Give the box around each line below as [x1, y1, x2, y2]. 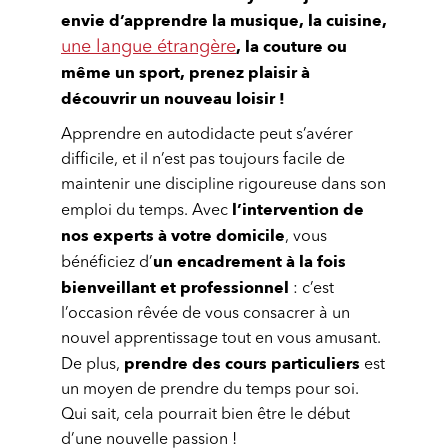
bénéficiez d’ [61, 255, 153, 271]
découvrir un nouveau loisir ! [61, 88, 285, 110]
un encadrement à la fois [153, 251, 346, 273]
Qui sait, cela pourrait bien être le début [61, 407, 350, 423]
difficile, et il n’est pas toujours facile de [61, 152, 345, 168]
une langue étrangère [61, 38, 236, 56]
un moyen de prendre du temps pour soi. [61, 382, 359, 398]
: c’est [289, 281, 334, 297]
